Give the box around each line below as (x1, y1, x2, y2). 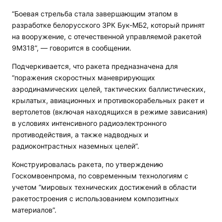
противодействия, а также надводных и (12, 130, 148, 139)
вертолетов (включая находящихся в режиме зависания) (12, 108, 208, 116)
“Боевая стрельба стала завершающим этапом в (12, 9, 178, 18)
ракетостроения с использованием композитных (12, 194, 179, 203)
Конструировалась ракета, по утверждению (12, 160, 163, 168)
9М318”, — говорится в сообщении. (12, 44, 131, 52)
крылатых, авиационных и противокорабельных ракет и (12, 96, 204, 105)
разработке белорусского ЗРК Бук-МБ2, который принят (12, 21, 205, 29)
